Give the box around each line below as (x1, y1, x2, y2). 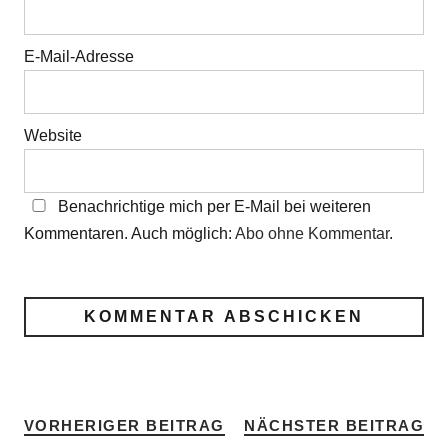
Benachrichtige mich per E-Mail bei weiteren (53, 198, 371, 215)
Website (23, 127, 82, 144)
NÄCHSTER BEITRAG (244, 417, 425, 434)
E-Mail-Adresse (23, 48, 134, 65)
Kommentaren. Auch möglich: (23, 225, 235, 242)
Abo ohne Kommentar (234, 225, 389, 242)
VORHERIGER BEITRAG (23, 417, 225, 434)
